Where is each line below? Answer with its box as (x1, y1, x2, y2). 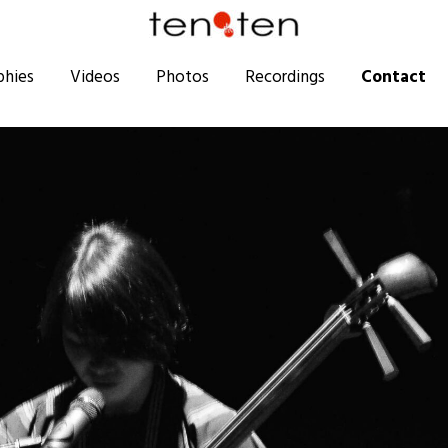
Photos (156, 63, 209, 88)
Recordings (245, 63, 325, 88)
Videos (70, 63, 120, 88)
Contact (361, 63, 426, 88)
